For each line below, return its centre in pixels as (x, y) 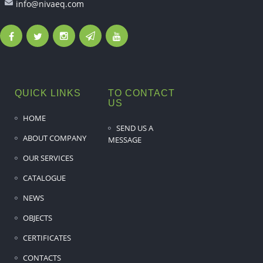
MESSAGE (125, 139)
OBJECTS (38, 218)
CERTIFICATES (47, 237)
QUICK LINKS (48, 93)
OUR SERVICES (48, 158)
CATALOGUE (44, 178)
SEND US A (135, 128)
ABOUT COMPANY (55, 138)
